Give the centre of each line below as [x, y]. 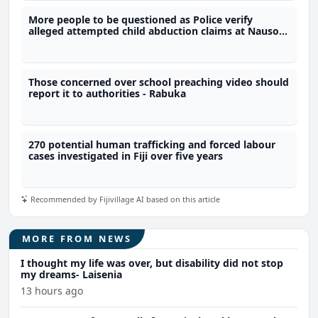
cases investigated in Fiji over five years [126, 156]
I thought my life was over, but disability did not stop [152, 263]
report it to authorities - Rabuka [108, 93]
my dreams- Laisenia [71, 274]
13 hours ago [52, 291]
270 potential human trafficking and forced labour [152, 144]
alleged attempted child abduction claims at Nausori [158, 31]
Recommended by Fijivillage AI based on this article [124, 199]
